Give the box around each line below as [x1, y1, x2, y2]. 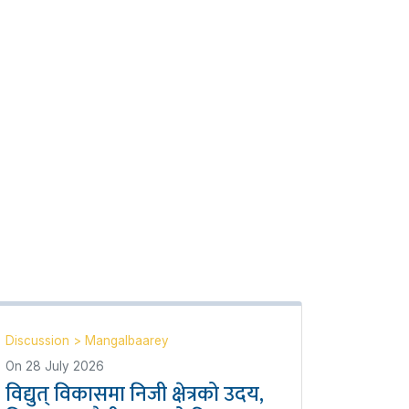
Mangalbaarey [85, 333, 169, 348]
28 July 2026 [26, 359, 104, 373]
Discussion [5, 333, 73, 348]
